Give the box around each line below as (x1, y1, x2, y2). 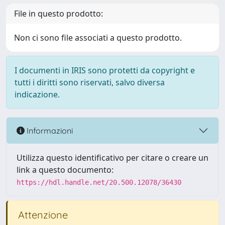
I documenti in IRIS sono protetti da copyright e (15, 65, 195, 76)
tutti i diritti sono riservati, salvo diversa (15, 77, 165, 88)
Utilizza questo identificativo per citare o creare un (17, 152, 208, 163)
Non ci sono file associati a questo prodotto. (14, 32, 182, 43)
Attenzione (16, 208, 68, 221)
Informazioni (25, 125, 73, 136)
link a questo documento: (17, 164, 114, 175)
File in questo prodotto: (14, 8, 103, 19)
